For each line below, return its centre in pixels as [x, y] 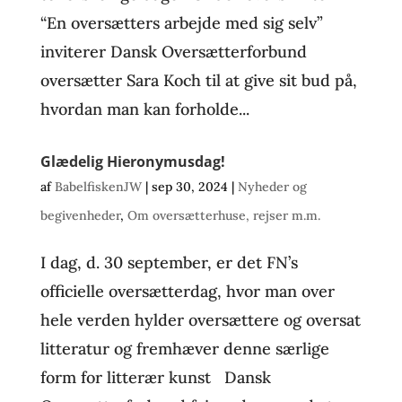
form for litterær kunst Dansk [155, 377]
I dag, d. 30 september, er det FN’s [169, 262]
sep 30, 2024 [189, 187]
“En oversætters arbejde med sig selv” [181, 23]
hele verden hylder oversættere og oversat [200, 320]
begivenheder [80, 215]
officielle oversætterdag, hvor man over [187, 291]
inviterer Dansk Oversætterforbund [173, 52]
